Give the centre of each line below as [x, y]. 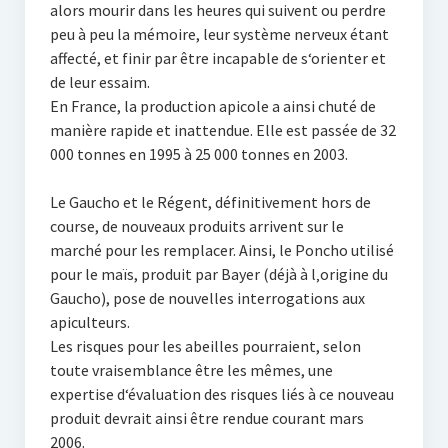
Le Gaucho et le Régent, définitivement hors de [210, 202]
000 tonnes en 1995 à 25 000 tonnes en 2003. [198, 154]
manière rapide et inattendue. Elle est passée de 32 [222, 130]
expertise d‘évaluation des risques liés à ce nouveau [221, 394]
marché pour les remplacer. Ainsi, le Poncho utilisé [221, 250]
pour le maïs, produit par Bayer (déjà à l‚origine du [218, 274]
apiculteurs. [89, 322]
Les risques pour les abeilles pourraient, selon [205, 346]
